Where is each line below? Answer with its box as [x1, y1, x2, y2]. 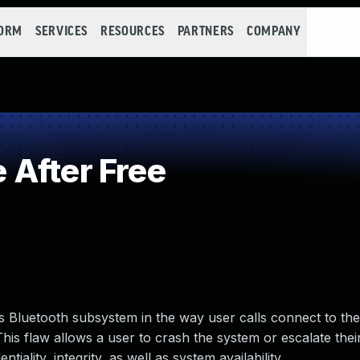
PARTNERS [177, 25, 234, 39]
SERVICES [35, 25, 88, 39]
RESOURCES [100, 25, 165, 39]
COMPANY [246, 25, 301, 39]
